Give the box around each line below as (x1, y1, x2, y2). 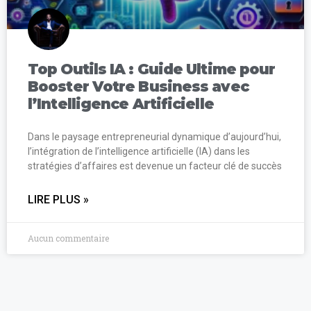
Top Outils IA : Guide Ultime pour (28, 60, 276, 78)
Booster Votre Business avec (28, 77, 249, 95)
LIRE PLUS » (28, 192, 89, 206)
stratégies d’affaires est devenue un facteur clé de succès (28, 160, 282, 171)
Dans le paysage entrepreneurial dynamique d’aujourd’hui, (28, 131, 281, 142)
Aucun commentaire (28, 232, 109, 244)
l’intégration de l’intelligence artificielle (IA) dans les (28, 145, 250, 157)
